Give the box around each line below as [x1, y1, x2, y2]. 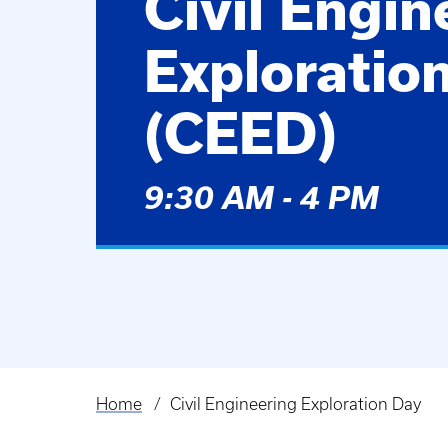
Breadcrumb [96, 407, 206, 431]
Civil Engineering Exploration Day [169, 395, 421, 414]
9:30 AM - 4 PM [144, 179, 379, 216]
